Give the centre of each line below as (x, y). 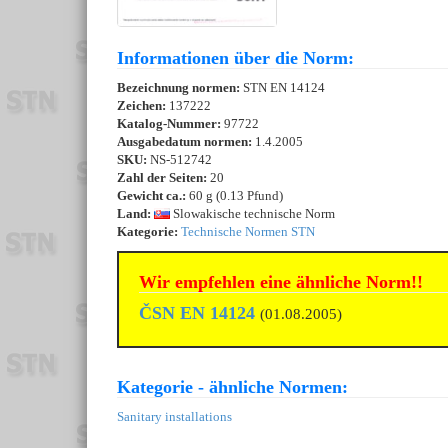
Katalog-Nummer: (170, 124)
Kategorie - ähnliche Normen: (232, 387)
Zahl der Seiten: (162, 178)
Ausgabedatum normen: (186, 142)
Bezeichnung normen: (180, 88)
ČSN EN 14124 (197, 313)
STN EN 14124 (284, 88)
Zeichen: (143, 106)
